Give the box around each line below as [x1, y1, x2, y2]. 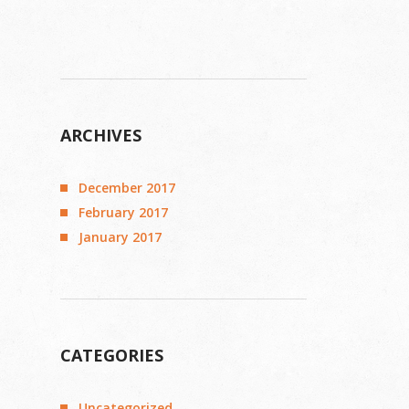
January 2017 [79, 228, 162, 246]
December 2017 [79, 179, 175, 196]
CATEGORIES [60, 344, 163, 366]
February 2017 [79, 204, 168, 221]
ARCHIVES [60, 124, 142, 146]
